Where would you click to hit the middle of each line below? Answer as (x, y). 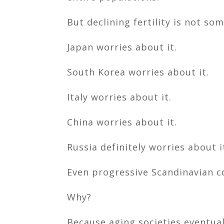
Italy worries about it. (119, 97)
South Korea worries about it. (138, 72)
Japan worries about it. (122, 47)
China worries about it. (122, 122)
